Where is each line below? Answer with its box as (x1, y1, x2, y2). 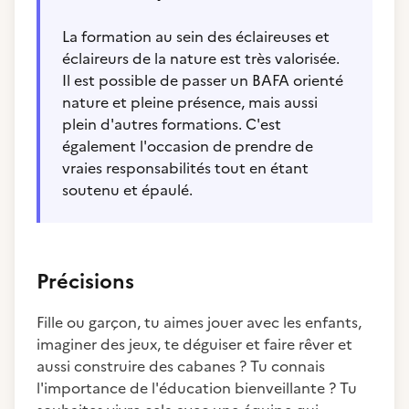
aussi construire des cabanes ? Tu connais (37, 355, 325, 377)
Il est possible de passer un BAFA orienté (62, 69, 343, 91)
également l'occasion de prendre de (62, 135, 313, 157)
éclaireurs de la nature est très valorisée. (62, 47, 340, 69)
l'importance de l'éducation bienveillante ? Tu (37, 377, 357, 399)
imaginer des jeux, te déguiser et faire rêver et (37, 333, 352, 355)
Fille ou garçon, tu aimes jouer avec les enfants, (37, 311, 362, 333)
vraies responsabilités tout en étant (62, 157, 309, 179)
